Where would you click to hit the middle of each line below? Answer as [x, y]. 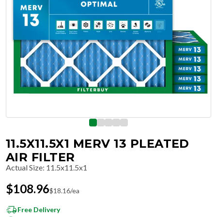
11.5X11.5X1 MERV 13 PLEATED [98, 144]
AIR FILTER [40, 157]
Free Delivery [39, 209]
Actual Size [24, 167]
